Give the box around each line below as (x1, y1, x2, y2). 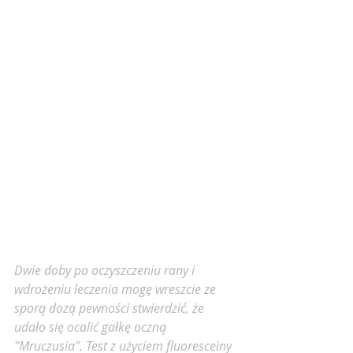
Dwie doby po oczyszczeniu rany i (14, 262, 198, 280)
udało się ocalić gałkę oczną (14, 318, 169, 336)
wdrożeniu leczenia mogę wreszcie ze (14, 281, 219, 299)
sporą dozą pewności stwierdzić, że (14, 299, 207, 318)
